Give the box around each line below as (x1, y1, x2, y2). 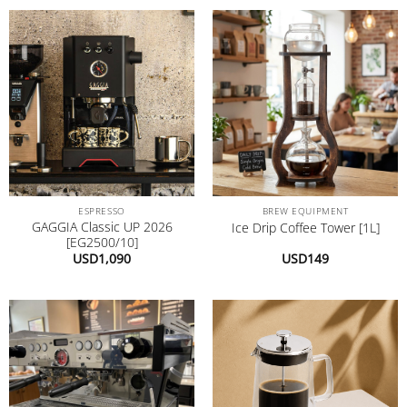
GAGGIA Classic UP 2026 (31, 217, 173, 235)
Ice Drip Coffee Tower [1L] (231, 218, 380, 236)
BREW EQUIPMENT (262, 204, 349, 218)
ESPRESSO (78, 204, 125, 218)
